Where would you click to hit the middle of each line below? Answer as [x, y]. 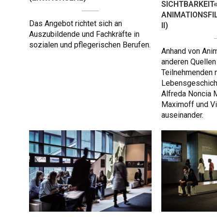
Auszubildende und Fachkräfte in [84, 34]
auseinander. [182, 115]
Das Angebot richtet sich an [76, 24]
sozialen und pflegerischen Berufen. [90, 45]
